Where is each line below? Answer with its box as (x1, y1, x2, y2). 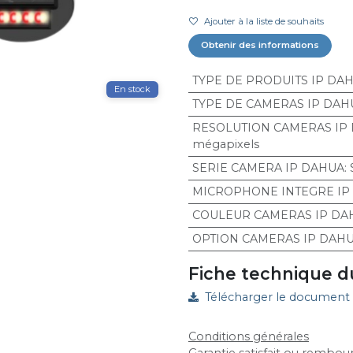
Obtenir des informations (201, 39, 320, 51)
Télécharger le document (204, 290, 350, 305)
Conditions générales (188, 329, 309, 344)
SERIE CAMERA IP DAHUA (191, 161, 344, 176)
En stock (113, 84, 150, 95)
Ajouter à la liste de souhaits (203, 16, 324, 28)
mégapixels (191, 137, 259, 152)
